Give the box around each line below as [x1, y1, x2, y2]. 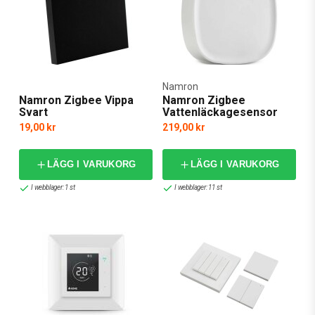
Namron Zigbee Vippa [19, 93, 134, 107]
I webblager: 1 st [31, 184, 75, 192]
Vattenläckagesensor [162, 105, 278, 119]
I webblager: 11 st [174, 184, 222, 192]
